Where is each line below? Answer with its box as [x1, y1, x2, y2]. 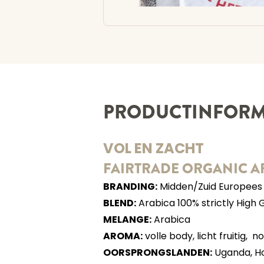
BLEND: [103, 199, 136, 209]
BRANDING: [103, 183, 157, 192]
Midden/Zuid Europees [157, 183, 262, 192]
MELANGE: [103, 216, 151, 225]
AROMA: [103, 232, 143, 242]
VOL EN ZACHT [103, 143, 204, 157]
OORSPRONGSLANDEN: [103, 249, 212, 258]
